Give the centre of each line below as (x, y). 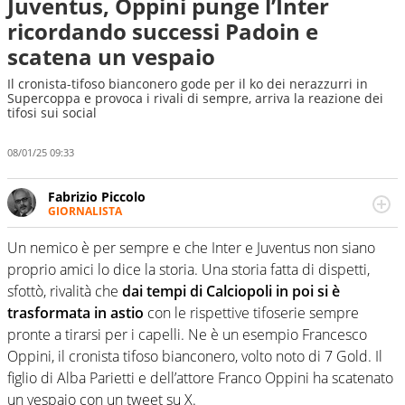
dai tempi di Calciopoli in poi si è (231, 292)
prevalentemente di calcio (127, 278)
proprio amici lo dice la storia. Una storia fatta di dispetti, (188, 270)
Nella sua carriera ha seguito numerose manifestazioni (215, 227)
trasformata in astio (75, 313)
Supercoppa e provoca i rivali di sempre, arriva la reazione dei (195, 98)
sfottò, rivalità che (65, 292)
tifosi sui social (52, 113)
